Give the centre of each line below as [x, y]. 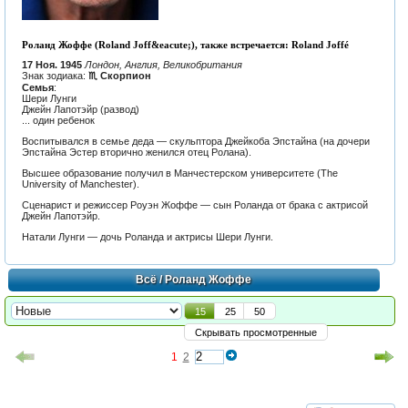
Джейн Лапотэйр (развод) [80, 109]
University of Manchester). [80, 184]
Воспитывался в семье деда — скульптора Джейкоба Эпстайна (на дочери [195, 141]
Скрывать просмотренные [256, 332]
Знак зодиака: [55, 75]
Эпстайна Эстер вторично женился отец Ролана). [136, 152]
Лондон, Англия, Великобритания [163, 64]
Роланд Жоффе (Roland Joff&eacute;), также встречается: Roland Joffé [185, 45]
